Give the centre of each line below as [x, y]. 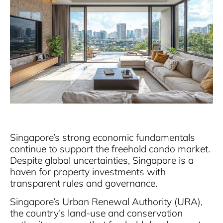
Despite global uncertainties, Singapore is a [102, 160]
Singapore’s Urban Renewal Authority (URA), [106, 202]
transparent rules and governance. [84, 183]
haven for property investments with [88, 171]
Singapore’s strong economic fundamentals [103, 137]
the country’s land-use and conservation [96, 213]
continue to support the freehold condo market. [110, 149]
